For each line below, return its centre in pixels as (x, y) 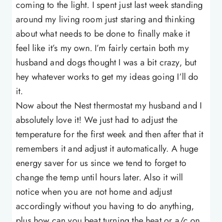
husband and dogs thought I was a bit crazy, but (106, 63)
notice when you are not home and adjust (94, 192)
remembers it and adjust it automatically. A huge (107, 149)
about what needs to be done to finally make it (103, 34)
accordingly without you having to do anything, (105, 206)
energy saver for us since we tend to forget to (101, 163)
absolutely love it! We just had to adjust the (97, 120)
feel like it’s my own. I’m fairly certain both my (102, 48)
